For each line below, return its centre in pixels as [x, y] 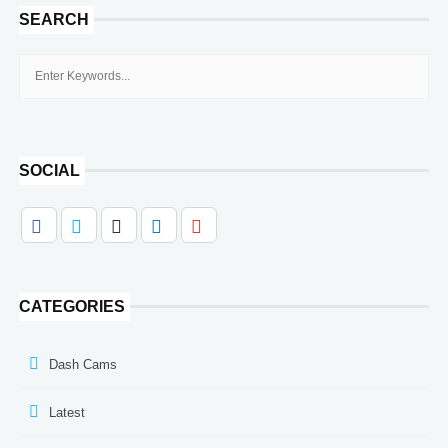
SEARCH [53, 19]
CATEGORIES [71, 306]
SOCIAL [49, 170]
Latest [66, 412]
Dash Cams [82, 364]
